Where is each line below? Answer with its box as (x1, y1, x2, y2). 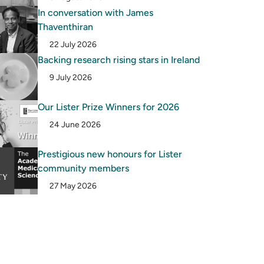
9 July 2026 (48, 72, 93, 82)
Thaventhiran (38, 21, 94, 33)
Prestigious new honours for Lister (38, 148, 183, 160)
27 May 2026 (48, 181, 97, 191)
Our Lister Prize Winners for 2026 (38, 101, 180, 113)
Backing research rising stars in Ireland (38, 54, 200, 66)
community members (38, 163, 130, 174)
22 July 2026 (48, 39, 97, 49)
